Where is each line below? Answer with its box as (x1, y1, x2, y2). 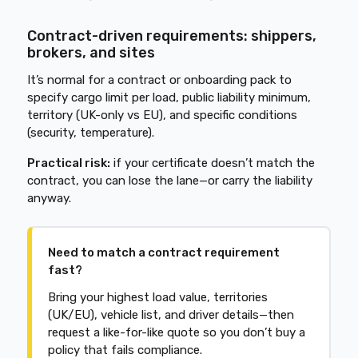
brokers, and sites (27, 44, 156, 62)
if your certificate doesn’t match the (110, 156, 316, 170)
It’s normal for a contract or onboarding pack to (27, 73, 292, 87)
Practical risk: (27, 156, 111, 170)
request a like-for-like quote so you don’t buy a (48, 325, 306, 340)
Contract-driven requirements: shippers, (27, 27, 317, 45)
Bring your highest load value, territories (48, 290, 268, 304)
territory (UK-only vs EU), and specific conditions (27, 108, 298, 122)
